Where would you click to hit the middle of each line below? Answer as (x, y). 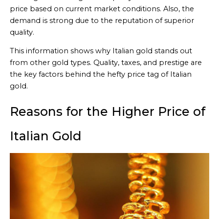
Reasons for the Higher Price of (108, 111)
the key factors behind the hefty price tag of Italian (101, 75)
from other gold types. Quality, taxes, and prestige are (106, 63)
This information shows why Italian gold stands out (101, 51)
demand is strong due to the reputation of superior (102, 20)
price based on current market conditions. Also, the (102, 9)
